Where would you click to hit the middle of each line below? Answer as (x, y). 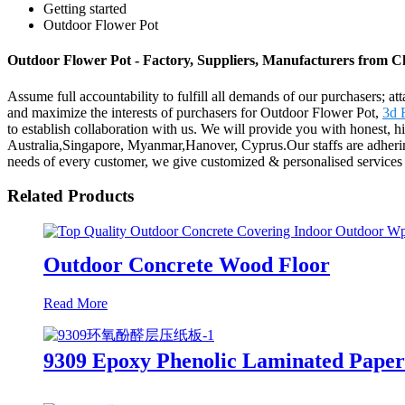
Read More (75, 303)
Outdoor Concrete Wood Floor (187, 264)
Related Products (71, 196)
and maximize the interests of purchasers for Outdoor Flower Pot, (195, 112)
